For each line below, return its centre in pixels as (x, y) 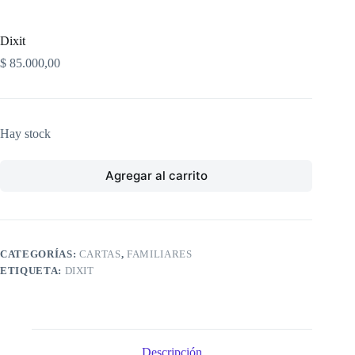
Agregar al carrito (156, 176)
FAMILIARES (160, 254)
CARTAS (100, 254)
